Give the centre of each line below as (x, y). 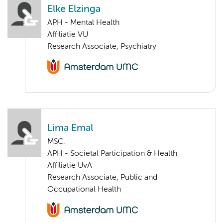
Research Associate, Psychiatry (102, 47)
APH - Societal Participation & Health (112, 154)
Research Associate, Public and (102, 178)
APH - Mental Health (83, 23)
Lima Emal (70, 128)
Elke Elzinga (74, 9)
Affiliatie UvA (70, 166)
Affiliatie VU (68, 35)
